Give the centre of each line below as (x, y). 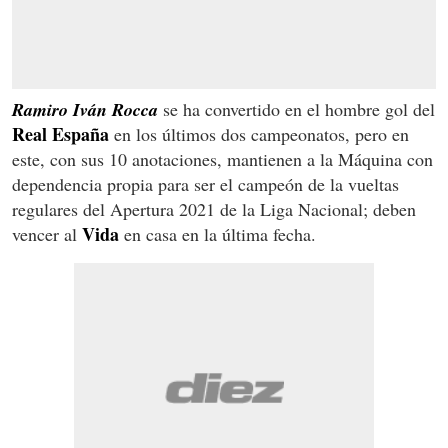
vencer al (47, 234)
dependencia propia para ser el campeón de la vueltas (205, 184)
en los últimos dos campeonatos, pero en (259, 134)
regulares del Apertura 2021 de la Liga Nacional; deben (214, 209)
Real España (60, 134)
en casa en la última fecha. (217, 234)
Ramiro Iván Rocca (85, 110)
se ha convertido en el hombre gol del (296, 109)
